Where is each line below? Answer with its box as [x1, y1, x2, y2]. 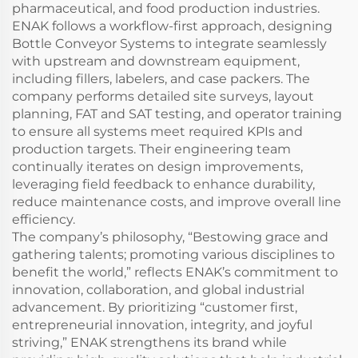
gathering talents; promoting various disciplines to [12, 247, 335, 262]
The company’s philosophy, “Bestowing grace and [12, 229, 328, 245]
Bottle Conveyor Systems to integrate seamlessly [12, 36, 327, 51]
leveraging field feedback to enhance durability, [12, 177, 315, 192]
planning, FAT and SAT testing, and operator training [12, 106, 342, 121]
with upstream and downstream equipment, [12, 54, 300, 69]
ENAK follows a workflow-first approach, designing [12, 18, 332, 34]
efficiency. [12, 212, 75, 227]
